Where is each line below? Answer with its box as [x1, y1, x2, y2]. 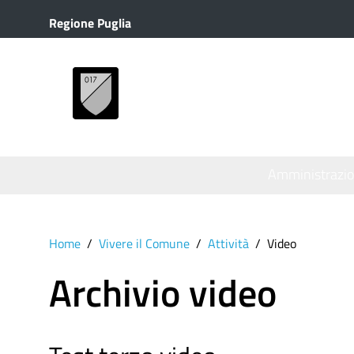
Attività [208, 234, 249, 253]
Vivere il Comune [99, 234, 190, 253]
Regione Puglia [49, 13, 131, 32]
